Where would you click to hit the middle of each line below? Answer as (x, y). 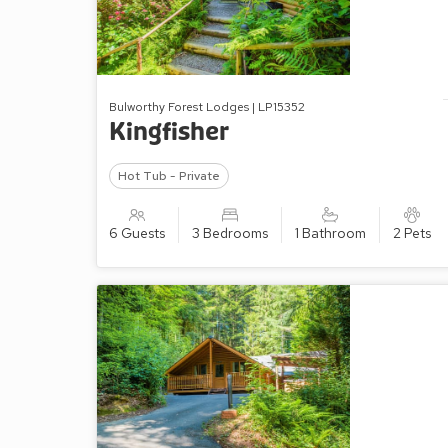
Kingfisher (169, 132)
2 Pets (411, 232)
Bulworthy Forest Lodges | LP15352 (207, 106)
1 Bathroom (330, 232)
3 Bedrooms (229, 232)
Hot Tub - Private (169, 175)
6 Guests (137, 232)
